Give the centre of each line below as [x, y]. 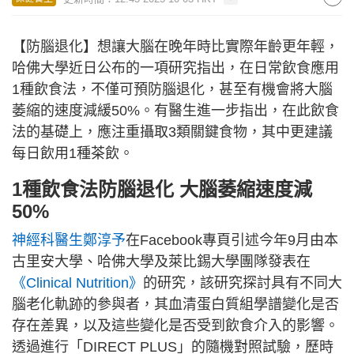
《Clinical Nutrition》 [77, 283]
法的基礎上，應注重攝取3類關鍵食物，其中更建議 [172, 132]
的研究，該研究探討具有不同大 [243, 283]
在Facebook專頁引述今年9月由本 [232, 240]
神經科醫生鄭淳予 [69, 240]
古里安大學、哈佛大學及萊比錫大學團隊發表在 [161, 262]
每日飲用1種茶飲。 [73, 153]
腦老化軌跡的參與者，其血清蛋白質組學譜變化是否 [175, 304]
